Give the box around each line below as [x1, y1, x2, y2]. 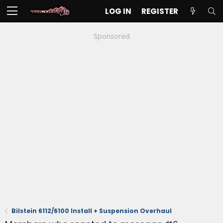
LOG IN [105, 6, 131, 16]
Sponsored [93, 32, 130, 41]
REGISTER [141, 6, 178, 16]
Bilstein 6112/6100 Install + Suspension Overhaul [11, 207, 172, 215]
